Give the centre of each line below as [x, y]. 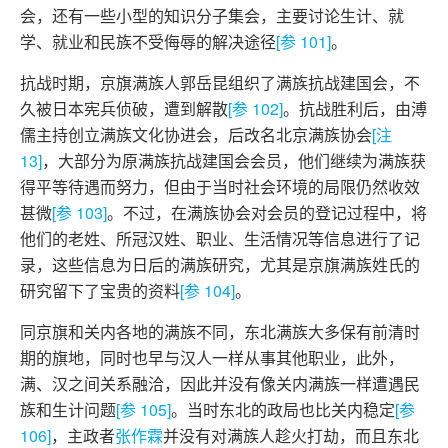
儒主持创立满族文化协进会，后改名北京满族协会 [196, 134]
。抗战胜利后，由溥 [355, 108]
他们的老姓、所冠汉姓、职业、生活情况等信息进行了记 [220, 238]
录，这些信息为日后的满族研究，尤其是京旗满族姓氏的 [220, 264]
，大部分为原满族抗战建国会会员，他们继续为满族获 [234, 160]
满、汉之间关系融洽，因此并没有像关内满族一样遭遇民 [220, 383]
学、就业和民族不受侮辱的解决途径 [148, 41]
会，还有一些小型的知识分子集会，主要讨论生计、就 [212, 15]
